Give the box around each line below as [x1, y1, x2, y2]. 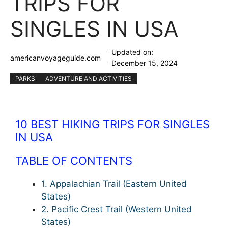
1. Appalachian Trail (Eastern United [41, 179, 187, 189]
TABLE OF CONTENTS [15, 154, 132, 167]
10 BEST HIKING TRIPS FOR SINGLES [15, 118, 210, 131]
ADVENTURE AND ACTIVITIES [45, 75, 132, 82]
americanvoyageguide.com [10, 53, 101, 62]
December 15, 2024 [111, 59, 178, 67]
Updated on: [111, 48, 153, 56]
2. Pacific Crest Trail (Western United [41, 204, 192, 214]
